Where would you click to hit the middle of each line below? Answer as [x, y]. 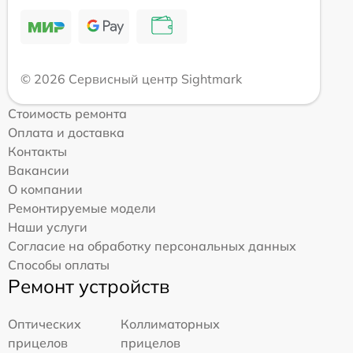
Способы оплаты [59, 265]
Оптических [45, 324]
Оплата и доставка [66, 133]
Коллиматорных [171, 324]
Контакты [37, 152]
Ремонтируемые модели [82, 208]
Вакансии [39, 171]
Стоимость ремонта [67, 114]
